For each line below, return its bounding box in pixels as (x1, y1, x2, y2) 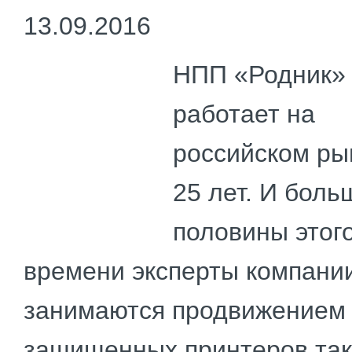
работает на (173, 100, 315, 128)
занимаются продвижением (24, 296, 346, 324)
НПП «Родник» (173, 60, 346, 89)
